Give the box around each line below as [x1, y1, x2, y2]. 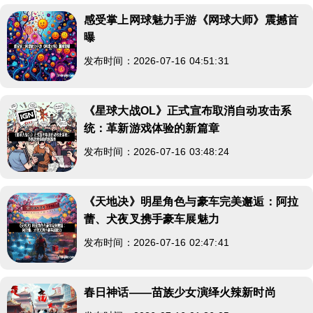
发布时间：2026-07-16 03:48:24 [84, 145, 229, 157]
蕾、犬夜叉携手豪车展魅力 [84, 212, 219, 225]
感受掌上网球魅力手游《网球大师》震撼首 [84, 13, 299, 26]
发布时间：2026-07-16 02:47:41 [84, 236, 229, 248]
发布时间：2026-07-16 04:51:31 [84, 54, 229, 66]
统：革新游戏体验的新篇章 [84, 122, 219, 134]
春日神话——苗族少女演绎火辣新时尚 [84, 286, 276, 298]
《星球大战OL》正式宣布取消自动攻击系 [84, 104, 292, 117]
